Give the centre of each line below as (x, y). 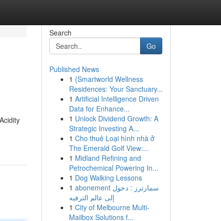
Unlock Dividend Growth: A (116, 118)
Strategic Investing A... (104, 128)
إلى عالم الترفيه (92, 197)
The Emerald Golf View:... (109, 148)
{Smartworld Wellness (109, 79)
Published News (74, 69)
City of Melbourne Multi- (112, 207)
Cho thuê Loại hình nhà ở (114, 138)
